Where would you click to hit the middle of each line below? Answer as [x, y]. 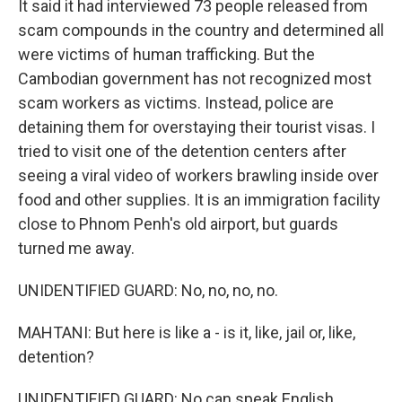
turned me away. [76, 248]
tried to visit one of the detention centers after [182, 151]
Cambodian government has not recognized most [195, 79]
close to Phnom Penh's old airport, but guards [178, 224]
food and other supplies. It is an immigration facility [199, 200]
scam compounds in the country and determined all [201, 30]
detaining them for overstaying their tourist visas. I [197, 127]
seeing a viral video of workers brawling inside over [198, 175]
